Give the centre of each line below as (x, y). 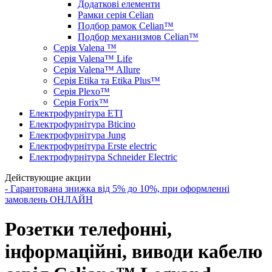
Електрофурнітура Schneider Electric (103, 157)
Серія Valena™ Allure (97, 70)
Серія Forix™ (81, 102)
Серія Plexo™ (82, 91)
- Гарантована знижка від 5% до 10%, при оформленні (117, 189)
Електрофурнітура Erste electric (93, 146)
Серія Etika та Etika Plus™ (107, 80)
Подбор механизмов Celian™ (138, 37)
